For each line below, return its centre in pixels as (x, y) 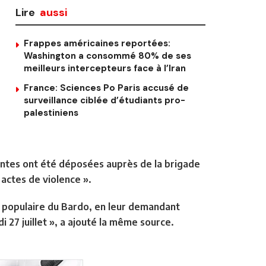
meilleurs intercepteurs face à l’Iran (105, 69)
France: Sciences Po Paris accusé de (106, 88)
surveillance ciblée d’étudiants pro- (104, 101)
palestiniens (51, 113)
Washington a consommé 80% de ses (107, 56)
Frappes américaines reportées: (97, 44)
